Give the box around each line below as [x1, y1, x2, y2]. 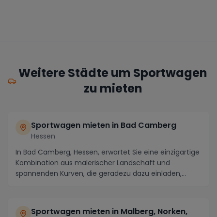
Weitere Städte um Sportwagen [18, 65, 208, 81]
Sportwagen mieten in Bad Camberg [31, 120, 176, 131]
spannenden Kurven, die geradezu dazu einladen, [15, 169, 182, 179]
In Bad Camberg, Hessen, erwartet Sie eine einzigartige [15, 147, 200, 157]
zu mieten [83, 80, 142, 97]
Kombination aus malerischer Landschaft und [15, 158, 170, 168]
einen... [15, 179, 39, 189]
